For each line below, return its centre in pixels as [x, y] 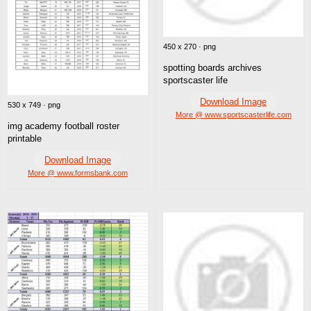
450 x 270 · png [190, 47]
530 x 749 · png [34, 104]
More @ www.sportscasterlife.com [233, 115]
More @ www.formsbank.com [78, 173]
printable [25, 138]
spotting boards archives [212, 68]
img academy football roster [64, 126]
